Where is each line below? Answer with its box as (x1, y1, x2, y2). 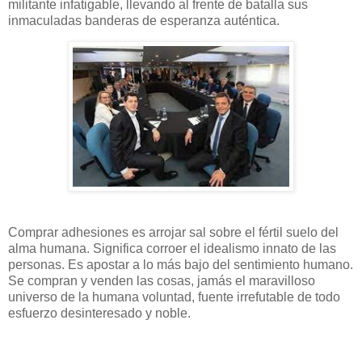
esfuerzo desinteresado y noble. (8, 306, 194, 321)
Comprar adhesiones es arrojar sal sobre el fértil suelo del (8, 225, 339, 240)
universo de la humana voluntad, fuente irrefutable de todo (8, 290, 340, 305)
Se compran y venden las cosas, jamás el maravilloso (8, 274, 315, 288)
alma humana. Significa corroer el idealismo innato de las (8, 242, 336, 256)
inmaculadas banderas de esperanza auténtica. (8, 13, 283, 27)
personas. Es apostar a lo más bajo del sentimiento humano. (8, 258, 353, 272)
